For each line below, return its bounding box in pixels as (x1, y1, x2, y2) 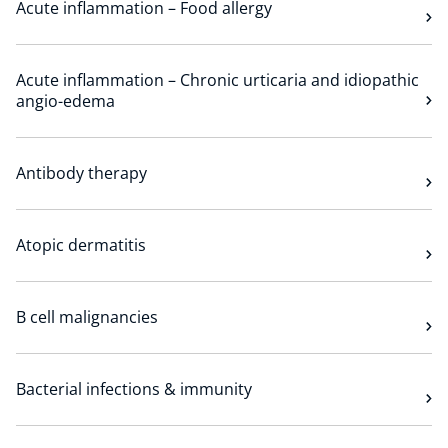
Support (28, 104, 95, 128)
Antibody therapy (16, 162, 147, 184)
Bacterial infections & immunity (16, 378, 252, 400)
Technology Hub (28, 17, 165, 41)
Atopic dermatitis (16, 234, 146, 256)
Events (28, 278, 83, 302)
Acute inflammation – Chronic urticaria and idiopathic (16, 69, 419, 91)
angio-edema (16, 90, 115, 112)
